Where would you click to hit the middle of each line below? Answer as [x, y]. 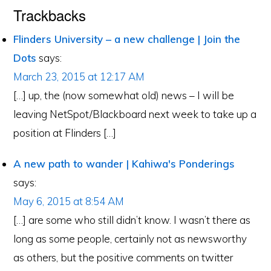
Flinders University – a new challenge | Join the [127, 39]
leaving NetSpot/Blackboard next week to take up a [135, 114]
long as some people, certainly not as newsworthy [130, 239]
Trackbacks [50, 15]
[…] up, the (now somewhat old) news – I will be [124, 95]
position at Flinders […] [65, 133]
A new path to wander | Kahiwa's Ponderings [124, 164]
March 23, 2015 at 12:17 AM [79, 77]
